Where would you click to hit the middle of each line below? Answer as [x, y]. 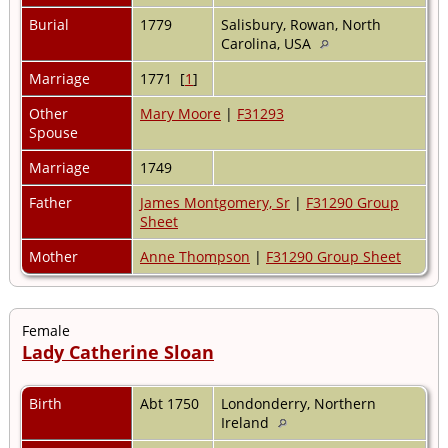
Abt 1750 [171, 403]
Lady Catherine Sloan [118, 351]
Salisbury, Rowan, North [301, 24]
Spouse [55, 132]
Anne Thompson [195, 256]
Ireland [247, 422]
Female [46, 330]
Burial [51, 24]
